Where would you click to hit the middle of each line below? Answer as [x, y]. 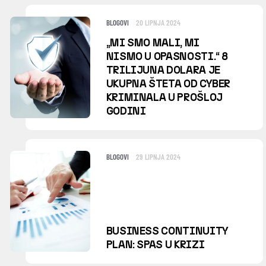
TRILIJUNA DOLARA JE [163, 70]
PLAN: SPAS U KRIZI [155, 245]
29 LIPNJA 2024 [158, 156]
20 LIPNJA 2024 [158, 22]
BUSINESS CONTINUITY [167, 231]
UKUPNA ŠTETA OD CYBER [168, 83]
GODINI [126, 111]
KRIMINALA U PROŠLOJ [164, 97]
